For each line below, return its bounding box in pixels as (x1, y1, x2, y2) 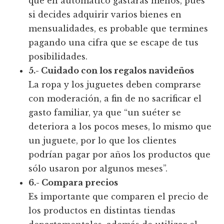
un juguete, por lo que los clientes (28, 135, 177, 146)
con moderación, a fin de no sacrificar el (28, 93, 202, 104)
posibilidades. (28, 51, 88, 62)
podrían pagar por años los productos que (28, 149, 211, 160)
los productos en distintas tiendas (28, 205, 176, 216)
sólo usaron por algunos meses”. (28, 163, 168, 174)
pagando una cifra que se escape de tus (28, 37, 199, 48)
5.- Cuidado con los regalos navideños (28, 65, 194, 76)
